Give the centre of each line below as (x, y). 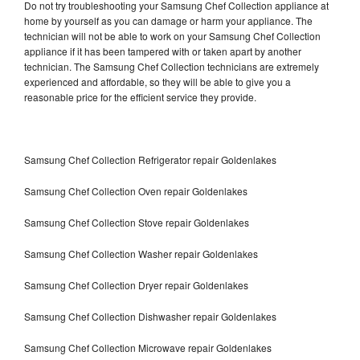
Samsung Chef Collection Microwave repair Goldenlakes (148, 347)
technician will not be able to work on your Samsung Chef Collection (172, 35)
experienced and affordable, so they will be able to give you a (157, 81)
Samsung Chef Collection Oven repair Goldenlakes (136, 190)
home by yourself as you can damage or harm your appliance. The (168, 20)
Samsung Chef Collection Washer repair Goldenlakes (141, 253)
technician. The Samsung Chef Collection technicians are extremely (172, 66)
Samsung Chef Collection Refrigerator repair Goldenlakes (150, 159)
